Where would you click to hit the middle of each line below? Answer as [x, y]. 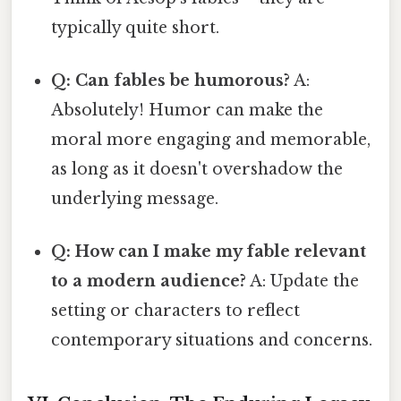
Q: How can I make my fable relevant [209, 252]
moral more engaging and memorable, [211, 140]
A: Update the [303, 282]
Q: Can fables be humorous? [171, 81]
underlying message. [135, 199]
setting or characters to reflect [176, 311]
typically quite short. [136, 27]
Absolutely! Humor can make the [188, 111]
